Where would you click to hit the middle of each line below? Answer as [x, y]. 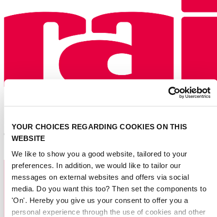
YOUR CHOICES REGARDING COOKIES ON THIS [99, 126]
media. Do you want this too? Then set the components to [109, 188]
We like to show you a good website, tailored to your [99, 154]
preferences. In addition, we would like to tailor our [96, 165]
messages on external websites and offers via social [100, 177]
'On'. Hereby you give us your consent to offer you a [100, 200]
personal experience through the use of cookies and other [108, 212]
